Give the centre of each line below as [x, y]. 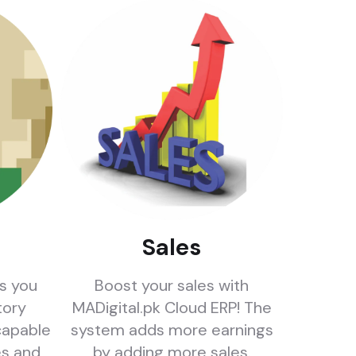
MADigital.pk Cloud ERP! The [172, 308]
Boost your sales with [172, 285]
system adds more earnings [172, 330]
